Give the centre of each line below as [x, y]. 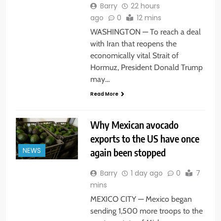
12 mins [149, 18]
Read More [104, 94]
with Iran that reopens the [133, 43]
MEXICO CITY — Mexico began [141, 199]
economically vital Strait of [134, 55]
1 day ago [147, 173]
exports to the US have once [145, 138]
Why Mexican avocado [134, 124]
